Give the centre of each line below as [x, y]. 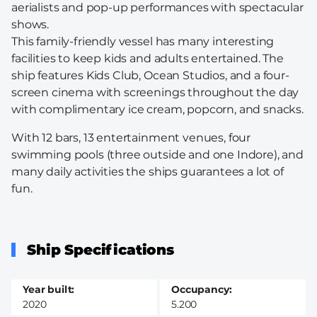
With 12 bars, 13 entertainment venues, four [131, 137]
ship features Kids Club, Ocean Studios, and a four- [150, 75]
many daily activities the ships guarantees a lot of [148, 171]
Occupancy [200, 289]
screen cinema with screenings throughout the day [155, 92]
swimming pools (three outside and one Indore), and [157, 154]
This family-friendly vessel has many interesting [143, 41]
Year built [47, 289]
